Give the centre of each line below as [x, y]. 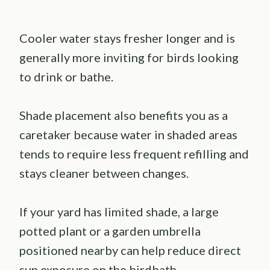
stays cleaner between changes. [104, 173]
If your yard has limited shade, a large [119, 212]
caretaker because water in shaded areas [128, 135]
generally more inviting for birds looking [129, 58]
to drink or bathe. [66, 77]
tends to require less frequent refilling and [134, 154]
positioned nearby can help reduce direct [130, 250]
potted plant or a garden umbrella [110, 231]
